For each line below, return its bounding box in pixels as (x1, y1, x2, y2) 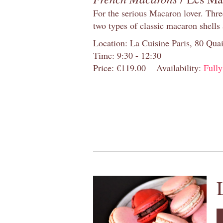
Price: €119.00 (93, 61, 146, 74)
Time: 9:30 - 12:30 (93, 49, 161, 61)
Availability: (156, 61, 204, 74)
